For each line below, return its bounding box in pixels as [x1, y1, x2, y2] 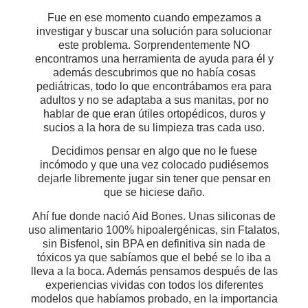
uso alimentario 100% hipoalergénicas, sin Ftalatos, [28, 223, 280, 236]
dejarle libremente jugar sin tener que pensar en [37, 173, 271, 185]
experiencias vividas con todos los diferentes [45, 278, 263, 291]
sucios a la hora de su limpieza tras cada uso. [43, 121, 265, 133]
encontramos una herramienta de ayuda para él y [34, 52, 274, 65]
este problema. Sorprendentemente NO [58, 38, 250, 51]
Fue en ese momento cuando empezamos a [47, 11, 261, 23]
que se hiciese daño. [103, 186, 205, 199]
